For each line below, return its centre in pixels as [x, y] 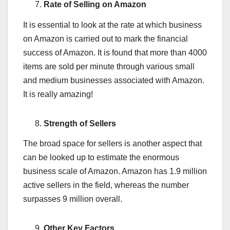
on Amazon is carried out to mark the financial [106, 39]
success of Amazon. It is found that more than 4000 [115, 52]
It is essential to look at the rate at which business [112, 25]
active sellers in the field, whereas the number [106, 185]
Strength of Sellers [80, 123]
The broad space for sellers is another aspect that [112, 144]
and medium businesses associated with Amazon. [114, 80]
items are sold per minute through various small [109, 66]
